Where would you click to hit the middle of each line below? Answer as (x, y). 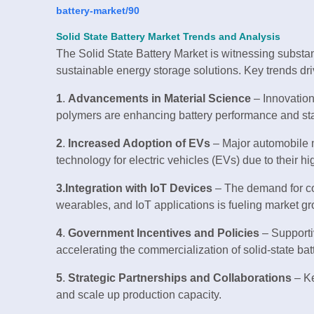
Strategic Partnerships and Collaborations (180, 278)
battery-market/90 (98, 10)
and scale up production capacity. (139, 294)
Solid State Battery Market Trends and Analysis (168, 36)
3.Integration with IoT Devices (134, 188)
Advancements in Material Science (159, 98)
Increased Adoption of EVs (139, 143)
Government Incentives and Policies (164, 233)
